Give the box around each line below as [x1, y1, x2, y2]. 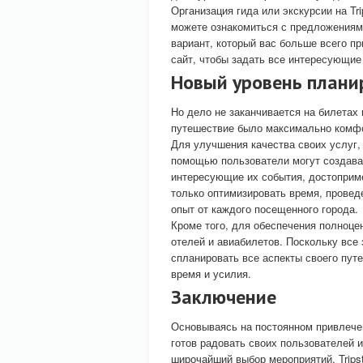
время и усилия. [171, 266, 251, 281]
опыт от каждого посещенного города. [171, 201, 358, 216]
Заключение [171, 284, 276, 310]
